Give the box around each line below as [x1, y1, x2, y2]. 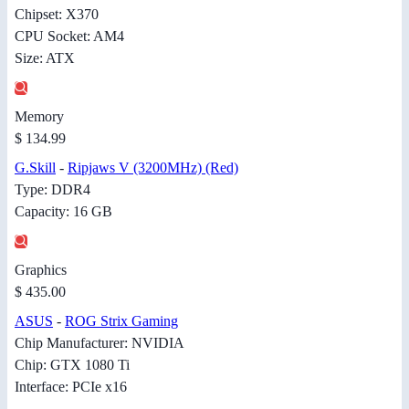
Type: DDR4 [15, 181, 90, 197]
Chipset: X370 [15, 5, 99, 22]
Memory [15, 108, 64, 124]
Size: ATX [15, 49, 75, 66]
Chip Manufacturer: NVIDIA [15, 334, 184, 351]
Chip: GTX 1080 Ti [15, 356, 130, 372]
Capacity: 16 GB [15, 203, 112, 219]
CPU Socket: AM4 [15, 27, 124, 44]
